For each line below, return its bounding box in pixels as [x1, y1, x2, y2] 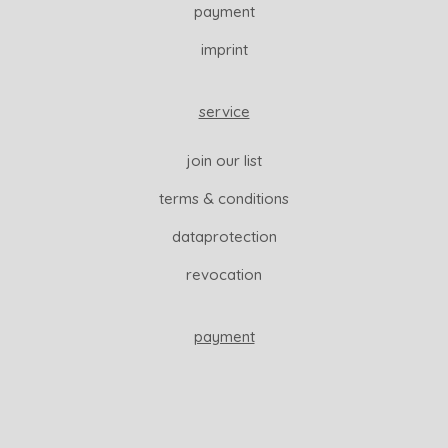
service [198, 102, 250, 121]
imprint [200, 40, 248, 59]
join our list [186, 151, 262, 170]
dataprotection [171, 227, 277, 246]
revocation [186, 265, 262, 284]
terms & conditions [159, 189, 289, 208]
